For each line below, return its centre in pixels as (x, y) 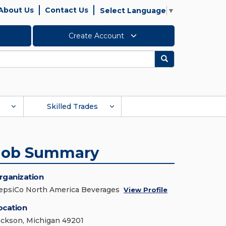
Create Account (98, 36)
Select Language (133, 11)
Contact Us (67, 10)
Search (180, 58)
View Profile (146, 190)
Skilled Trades (72, 106)
